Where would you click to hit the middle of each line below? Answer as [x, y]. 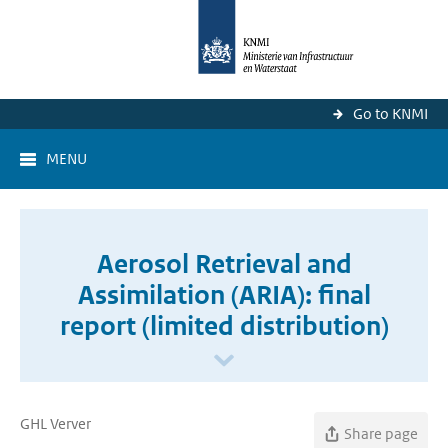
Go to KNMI [390, 113]
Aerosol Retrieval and [224, 264]
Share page [381, 433]
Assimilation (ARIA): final [224, 295]
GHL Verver [55, 423]
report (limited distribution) [224, 326]
